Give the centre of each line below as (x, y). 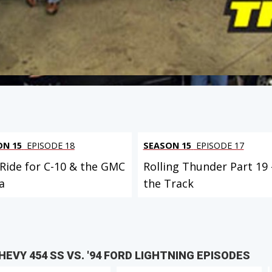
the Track (168, 184)
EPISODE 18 (49, 146)
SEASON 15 (167, 146)
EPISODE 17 (219, 146)
